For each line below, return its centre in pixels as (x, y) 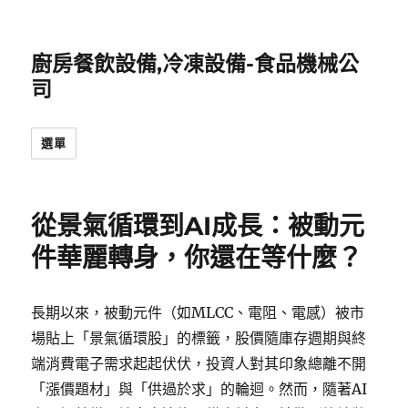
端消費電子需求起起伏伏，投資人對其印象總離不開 (199, 363)
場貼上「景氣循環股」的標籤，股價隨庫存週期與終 (199, 338)
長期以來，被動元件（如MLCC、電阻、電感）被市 (198, 312)
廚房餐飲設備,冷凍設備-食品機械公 (195, 64)
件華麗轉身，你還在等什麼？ (197, 258)
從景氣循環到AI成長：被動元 (198, 226)
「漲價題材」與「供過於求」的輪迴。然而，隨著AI (199, 389)
